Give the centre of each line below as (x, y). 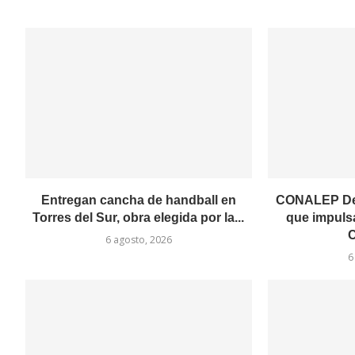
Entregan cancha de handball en (138, 200)
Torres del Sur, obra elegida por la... (139, 218)
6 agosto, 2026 (138, 240)
